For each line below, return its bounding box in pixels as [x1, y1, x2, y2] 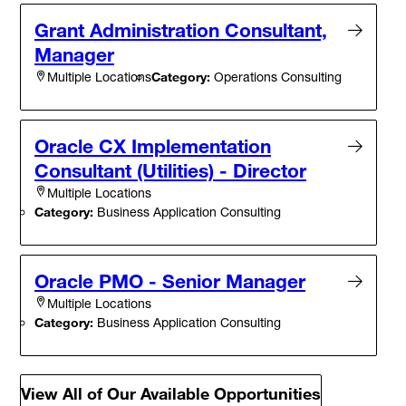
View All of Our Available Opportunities [21, 383, 321, 404]
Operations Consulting [210, 68, 342, 84]
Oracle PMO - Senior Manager [34, 268, 305, 293]
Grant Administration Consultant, [34, 17, 327, 42]
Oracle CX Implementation [34, 133, 271, 158]
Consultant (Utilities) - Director [34, 158, 306, 182]
